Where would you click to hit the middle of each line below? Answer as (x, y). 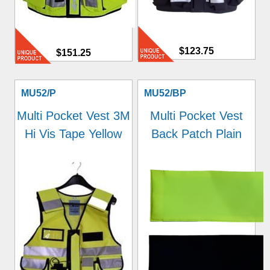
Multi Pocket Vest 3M (73, 116)
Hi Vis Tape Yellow (74, 134)
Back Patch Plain (197, 134)
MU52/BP (165, 93)
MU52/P (38, 93)
